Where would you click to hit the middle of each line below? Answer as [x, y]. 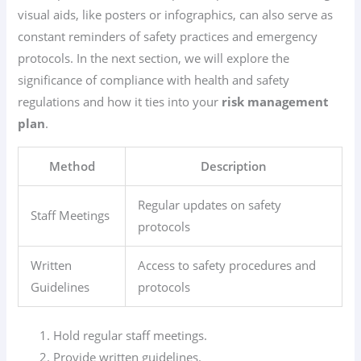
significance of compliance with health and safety [154, 80]
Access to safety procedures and [227, 265]
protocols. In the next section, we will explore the [154, 58]
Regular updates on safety [210, 204]
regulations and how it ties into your [120, 102]
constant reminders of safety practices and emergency [168, 37]
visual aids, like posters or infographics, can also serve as [176, 15]
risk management [276, 102]
